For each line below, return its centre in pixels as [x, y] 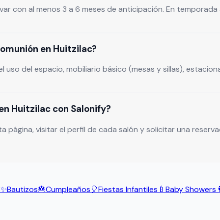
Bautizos [22, 190]
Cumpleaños [68, 190]
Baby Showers [191, 190]
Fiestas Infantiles [128, 190]
